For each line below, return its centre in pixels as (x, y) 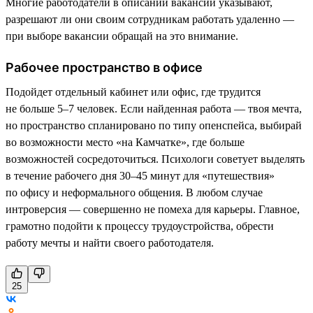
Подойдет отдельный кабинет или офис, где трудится (133, 92)
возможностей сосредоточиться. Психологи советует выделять (155, 159)
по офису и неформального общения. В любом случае (134, 192)
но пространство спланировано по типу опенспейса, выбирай (154, 125)
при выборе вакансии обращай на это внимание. (122, 36)
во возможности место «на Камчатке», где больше (125, 142)
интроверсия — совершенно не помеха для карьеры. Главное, (153, 209)
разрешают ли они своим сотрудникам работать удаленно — (150, 19)
